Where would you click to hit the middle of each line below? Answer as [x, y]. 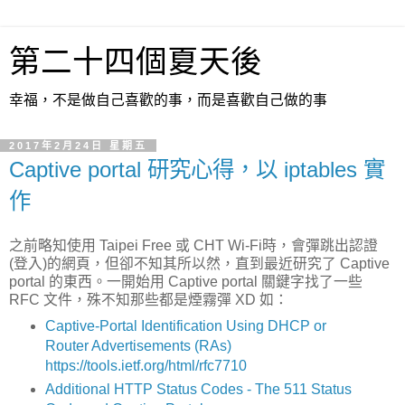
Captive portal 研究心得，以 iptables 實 [197, 170]
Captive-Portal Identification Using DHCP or [185, 325]
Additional [77, 389]
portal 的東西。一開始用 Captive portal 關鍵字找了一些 [186, 281]
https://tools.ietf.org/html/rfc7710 [146, 365]
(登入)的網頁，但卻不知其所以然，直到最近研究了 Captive [199, 263]
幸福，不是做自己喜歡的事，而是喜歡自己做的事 [168, 100]
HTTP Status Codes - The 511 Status [231, 389]
